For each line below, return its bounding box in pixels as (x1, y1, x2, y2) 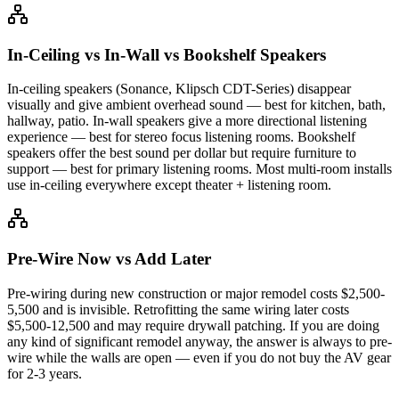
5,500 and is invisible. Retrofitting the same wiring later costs (7, 301, 349, 317)
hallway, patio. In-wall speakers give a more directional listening (7, 113, 367, 129)
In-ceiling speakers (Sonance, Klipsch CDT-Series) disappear (7, 81, 351, 97)
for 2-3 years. (7, 365, 82, 381)
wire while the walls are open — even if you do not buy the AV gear (7, 349, 391, 365)
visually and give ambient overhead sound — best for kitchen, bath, (7, 97, 386, 113)
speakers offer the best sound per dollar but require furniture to (7, 145, 356, 161)
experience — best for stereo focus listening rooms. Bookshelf (7, 129, 355, 145)
